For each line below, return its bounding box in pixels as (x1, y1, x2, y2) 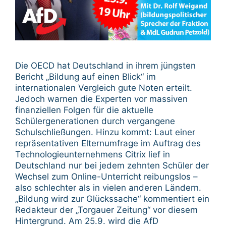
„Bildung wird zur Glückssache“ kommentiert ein (15, 193, 209, 204)
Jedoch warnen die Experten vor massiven (15, 93, 188, 104)
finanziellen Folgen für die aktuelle (15, 104, 153, 115)
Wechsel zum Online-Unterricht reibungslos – (15, 171, 198, 182)
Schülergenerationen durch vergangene (15, 116, 175, 126)
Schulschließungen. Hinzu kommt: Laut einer (15, 127, 195, 137)
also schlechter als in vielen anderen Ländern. (15, 182, 201, 193)
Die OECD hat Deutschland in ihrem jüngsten (15, 60, 196, 71)
